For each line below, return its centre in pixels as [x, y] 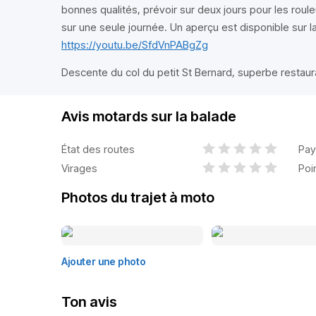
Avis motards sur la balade [149, 116]
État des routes [98, 149]
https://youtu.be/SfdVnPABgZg [135, 45]
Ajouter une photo [104, 261]
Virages [79, 168]
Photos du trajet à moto [138, 197]
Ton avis [89, 302]
